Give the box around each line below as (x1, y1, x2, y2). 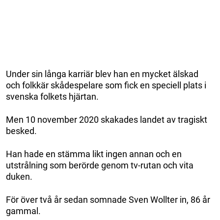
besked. (6, 125, 37, 136)
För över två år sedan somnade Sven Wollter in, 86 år (6, 194, 210, 205)
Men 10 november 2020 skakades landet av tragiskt (6, 114, 207, 125)
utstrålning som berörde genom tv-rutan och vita (6, 160, 193, 170)
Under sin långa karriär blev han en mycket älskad (6, 68, 198, 79)
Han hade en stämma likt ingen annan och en (6, 148, 182, 159)
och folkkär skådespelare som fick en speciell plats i (6, 80, 206, 90)
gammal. (6, 205, 41, 216)
